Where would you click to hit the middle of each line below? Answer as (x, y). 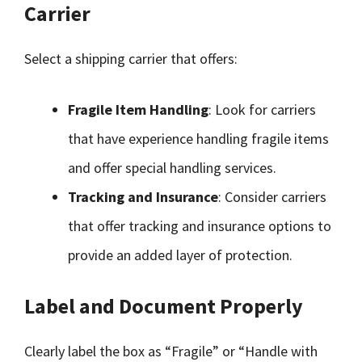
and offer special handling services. (172, 168)
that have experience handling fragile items (198, 139)
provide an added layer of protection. (180, 255)
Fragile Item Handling (138, 109)
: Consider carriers (272, 197)
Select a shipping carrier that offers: (131, 59)
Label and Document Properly (164, 306)
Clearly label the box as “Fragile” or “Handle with (171, 351)
